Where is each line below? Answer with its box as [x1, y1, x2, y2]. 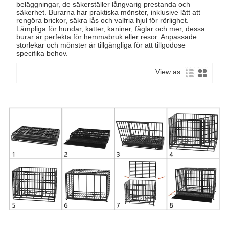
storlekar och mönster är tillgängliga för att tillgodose [16, 40, 186, 49]
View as [155, 67, 185, 76]
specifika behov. [16, 49, 68, 57]
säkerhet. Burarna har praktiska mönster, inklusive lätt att [16, 8, 201, 16]
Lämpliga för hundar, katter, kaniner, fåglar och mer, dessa [16, 24, 205, 33]
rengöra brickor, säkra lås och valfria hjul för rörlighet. [16, 16, 189, 25]
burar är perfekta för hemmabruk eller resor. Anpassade [16, 32, 197, 41]
